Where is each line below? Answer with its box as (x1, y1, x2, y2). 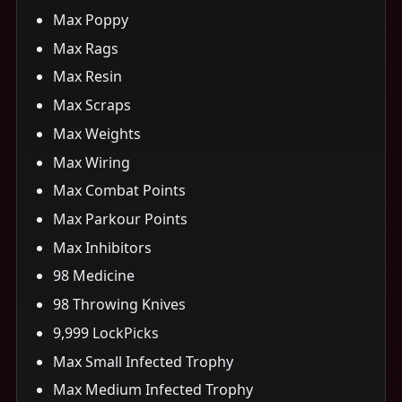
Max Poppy (53, 9, 128, 30)
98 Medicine (53, 266, 135, 286)
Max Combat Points (53, 180, 186, 201)
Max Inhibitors (53, 237, 152, 258)
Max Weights (53, 123, 141, 144)
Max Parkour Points (53, 208, 188, 229)
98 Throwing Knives (53, 294, 186, 315)
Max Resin (53, 66, 122, 87)
